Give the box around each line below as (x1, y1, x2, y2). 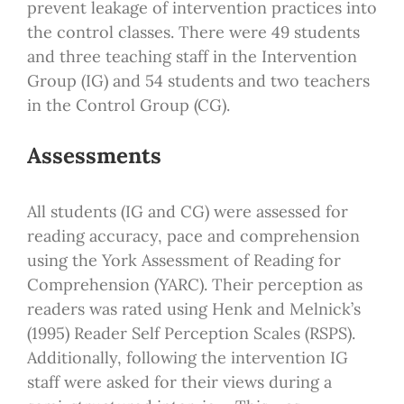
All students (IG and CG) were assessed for (26, 201, 348, 223)
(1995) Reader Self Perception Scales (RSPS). (26, 323, 355, 344)
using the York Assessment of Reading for (26, 250, 341, 271)
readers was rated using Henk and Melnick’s (26, 298, 361, 320)
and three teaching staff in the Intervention (26, 45, 357, 67)
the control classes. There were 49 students (26, 21, 360, 42)
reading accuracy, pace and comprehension (26, 225, 360, 247)
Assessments (26, 141, 161, 170)
